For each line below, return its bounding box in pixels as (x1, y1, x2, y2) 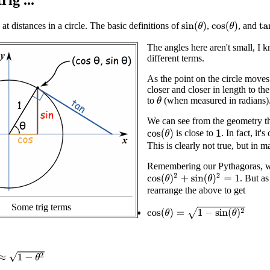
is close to (174, 128, 216, 139)
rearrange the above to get (147, 184, 245, 195)
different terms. (147, 53, 204, 64)
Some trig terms (11, 202, 71, 213)
